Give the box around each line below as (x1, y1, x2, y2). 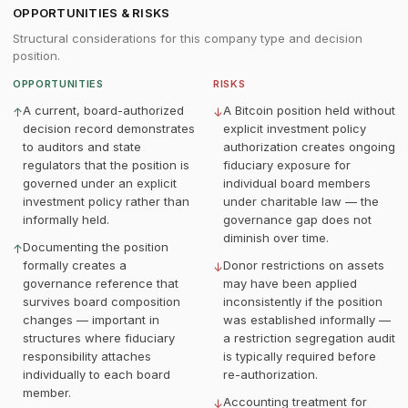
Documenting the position (23, 240, 168, 254)
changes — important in (23, 312, 159, 327)
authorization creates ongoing (223, 139, 395, 154)
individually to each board (23, 367, 170, 382)
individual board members (223, 176, 371, 190)
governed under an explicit (23, 176, 177, 190)
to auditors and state (23, 139, 141, 154)
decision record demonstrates (23, 121, 195, 136)
